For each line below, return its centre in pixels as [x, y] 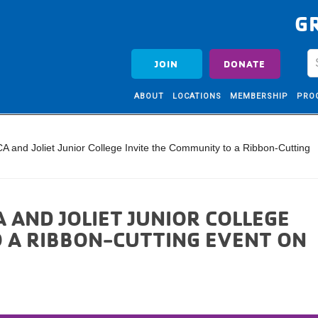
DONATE [245, 64]
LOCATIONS [197, 96]
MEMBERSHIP [259, 96]
